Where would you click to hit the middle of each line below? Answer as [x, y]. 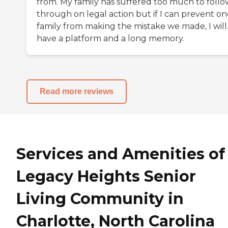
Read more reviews [77, 92]
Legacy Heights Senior [106, 176]
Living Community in [100, 198]
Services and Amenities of [121, 154]
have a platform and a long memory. [110, 38]
